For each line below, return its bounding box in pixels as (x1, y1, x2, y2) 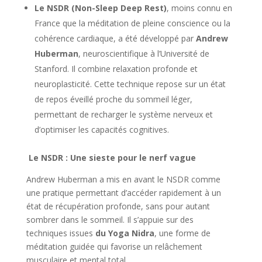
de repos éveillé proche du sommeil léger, (34, 93, 192, 105)
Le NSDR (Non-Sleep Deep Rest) (34, 2, 167, 13)
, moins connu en (166, 2, 232, 13)
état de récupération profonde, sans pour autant (26, 200, 210, 212)
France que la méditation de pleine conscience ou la (34, 17, 230, 29)
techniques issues (26, 227, 95, 239)
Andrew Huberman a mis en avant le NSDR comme (26, 173, 220, 185)
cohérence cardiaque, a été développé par (34, 32, 196, 44)
